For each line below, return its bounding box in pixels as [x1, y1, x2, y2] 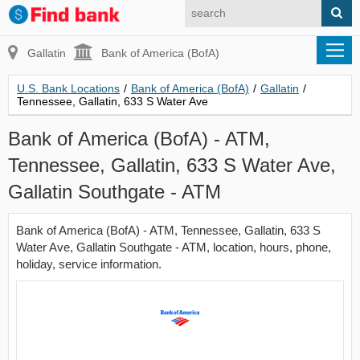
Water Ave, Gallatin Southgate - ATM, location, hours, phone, [16, 240, 331, 254]
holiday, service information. [16, 257, 162, 271]
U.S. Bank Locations [17, 82, 120, 95]
